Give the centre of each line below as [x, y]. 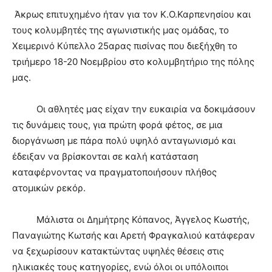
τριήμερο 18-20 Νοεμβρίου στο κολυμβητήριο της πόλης [133, 62]
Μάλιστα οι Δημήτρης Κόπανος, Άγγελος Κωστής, [131, 220]
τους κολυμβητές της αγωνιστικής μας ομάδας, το [121, 30]
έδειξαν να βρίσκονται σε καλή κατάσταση [105, 157]
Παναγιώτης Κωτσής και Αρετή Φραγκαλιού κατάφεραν [134, 236]
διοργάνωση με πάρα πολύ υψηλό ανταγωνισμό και [124, 141]
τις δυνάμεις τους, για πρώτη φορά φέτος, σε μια [117, 125]
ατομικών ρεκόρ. [49, 188]
